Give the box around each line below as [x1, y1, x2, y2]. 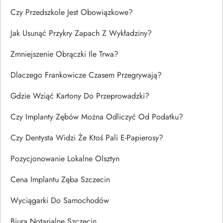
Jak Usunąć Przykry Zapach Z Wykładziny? [10, 27, 152, 39]
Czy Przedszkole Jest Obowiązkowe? [10, 6, 133, 18]
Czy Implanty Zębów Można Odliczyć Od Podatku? [10, 111, 183, 122]
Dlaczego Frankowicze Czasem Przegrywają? [10, 69, 162, 81]
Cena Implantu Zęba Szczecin [10, 173, 110, 185]
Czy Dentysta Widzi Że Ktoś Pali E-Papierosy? [10, 131, 163, 143]
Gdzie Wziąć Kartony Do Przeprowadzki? [10, 90, 149, 102]
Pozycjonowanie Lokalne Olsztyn [10, 152, 119, 164]
